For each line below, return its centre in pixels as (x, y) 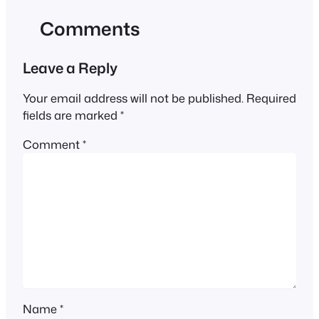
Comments (90, 29)
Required (271, 98)
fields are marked (72, 115)
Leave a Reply (70, 68)
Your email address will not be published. (133, 98)
